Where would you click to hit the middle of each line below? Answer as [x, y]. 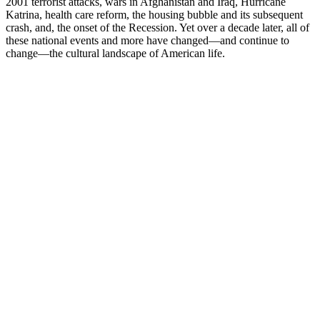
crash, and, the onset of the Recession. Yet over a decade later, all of [157, 28]
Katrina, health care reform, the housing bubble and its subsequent [154, 15]
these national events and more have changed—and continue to [147, 41]
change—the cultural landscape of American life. [115, 54]
